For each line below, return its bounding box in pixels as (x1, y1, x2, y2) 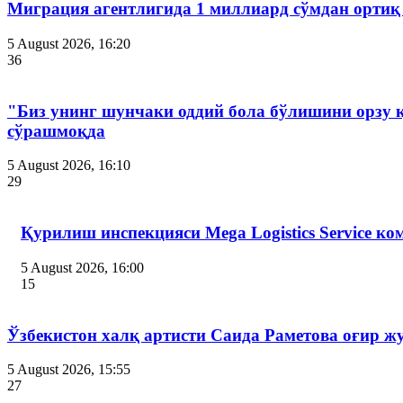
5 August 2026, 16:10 (7, 157, 130, 174)
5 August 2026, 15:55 (7, 362, 130, 378)
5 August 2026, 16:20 (7, 35, 130, 51)
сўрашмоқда (7, 121, 105, 140)
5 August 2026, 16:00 (21, 259, 144, 275)
